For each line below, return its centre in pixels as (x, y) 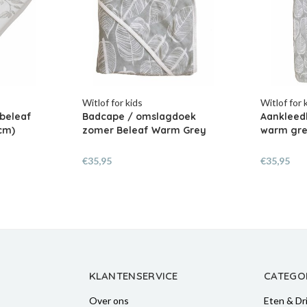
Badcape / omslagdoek (139, 117)
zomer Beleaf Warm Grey (145, 131)
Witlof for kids (113, 103)
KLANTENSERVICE (133, 275)
